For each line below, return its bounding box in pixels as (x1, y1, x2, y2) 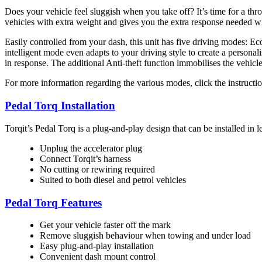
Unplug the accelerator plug (40, 143, 142, 153)
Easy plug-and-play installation (40, 241, 154, 251)
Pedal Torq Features (5, 196, 102, 209)
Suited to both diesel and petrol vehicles (40, 174, 186, 185)
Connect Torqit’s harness (40, 153, 131, 164)
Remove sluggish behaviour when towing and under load (40, 230, 251, 241)
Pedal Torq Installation (5, 99, 115, 112)
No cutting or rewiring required (40, 164, 155, 174)
